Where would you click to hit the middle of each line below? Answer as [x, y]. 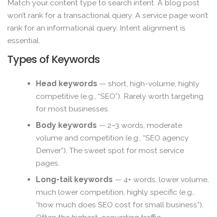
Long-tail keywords [75, 179]
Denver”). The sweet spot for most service [110, 150]
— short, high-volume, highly [149, 83]
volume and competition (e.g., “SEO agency [113, 138]
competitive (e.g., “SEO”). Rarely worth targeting [120, 96]
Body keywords [67, 125]
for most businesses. [73, 108]
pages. [48, 163]
